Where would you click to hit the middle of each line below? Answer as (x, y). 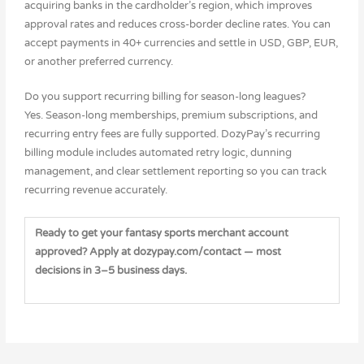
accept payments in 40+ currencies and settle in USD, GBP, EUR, (181, 43)
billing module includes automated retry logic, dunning (158, 153)
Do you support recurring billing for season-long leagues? (165, 97)
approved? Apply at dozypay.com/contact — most (158, 251)
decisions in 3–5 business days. (111, 270)
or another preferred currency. (98, 61)
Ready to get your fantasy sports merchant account (162, 233)
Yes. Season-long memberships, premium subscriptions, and (171, 116)
